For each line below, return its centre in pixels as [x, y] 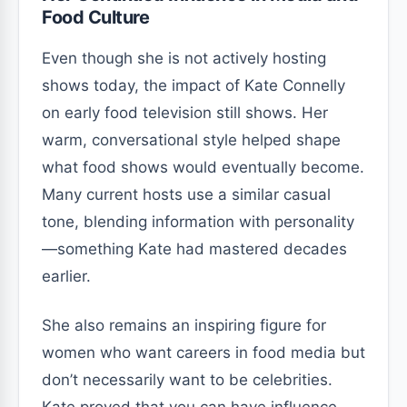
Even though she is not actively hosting [184, 58]
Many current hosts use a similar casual [186, 194]
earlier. [66, 276]
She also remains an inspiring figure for [184, 325]
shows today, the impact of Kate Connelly [194, 85]
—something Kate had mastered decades [194, 248]
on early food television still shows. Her [185, 112]
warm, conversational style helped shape [191, 139]
